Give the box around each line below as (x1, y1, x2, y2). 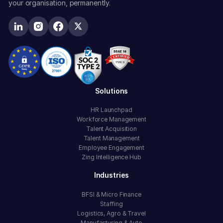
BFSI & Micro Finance (82, 190, 141, 198)
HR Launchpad (91, 106, 132, 114)
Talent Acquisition (86, 125, 137, 133)
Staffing (100, 200, 123, 208)
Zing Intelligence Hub (82, 153, 141, 161)
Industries (94, 171, 129, 180)
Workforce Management (77, 115, 146, 123)
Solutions (95, 86, 128, 95)
